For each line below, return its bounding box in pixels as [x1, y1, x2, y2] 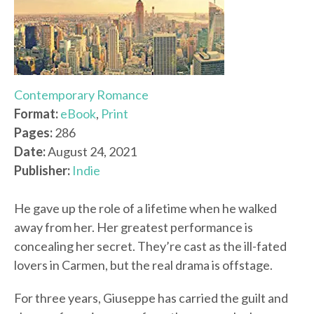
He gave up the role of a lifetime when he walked [14, 200, 277, 217]
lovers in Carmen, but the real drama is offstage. [14, 257, 273, 273]
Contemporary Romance [14, 87, 149, 103]
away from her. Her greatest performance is [14, 219, 253, 235]
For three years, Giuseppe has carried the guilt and [14, 290, 288, 306]
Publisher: [14, 163, 70, 179]
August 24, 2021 [46, 144, 137, 160]
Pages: [14, 125, 53, 141]
